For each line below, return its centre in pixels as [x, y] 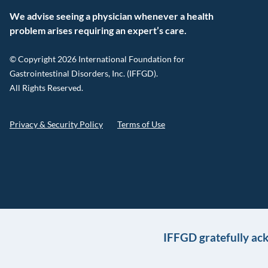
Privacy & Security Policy [56, 124]
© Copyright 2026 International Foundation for [97, 59]
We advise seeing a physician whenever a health [112, 16]
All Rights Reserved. [46, 88]
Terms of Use [141, 124]
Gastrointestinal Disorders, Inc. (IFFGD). [84, 73]
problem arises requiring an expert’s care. [99, 30]
